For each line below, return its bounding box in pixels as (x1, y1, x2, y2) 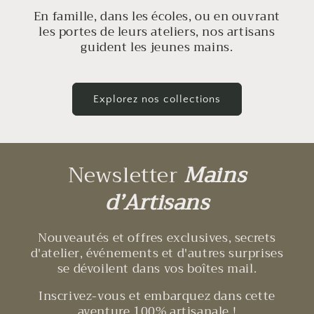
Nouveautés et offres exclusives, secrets (37, 228, 276, 249)
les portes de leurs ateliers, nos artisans (39, 22, 275, 43)
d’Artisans (104, 184, 210, 221)
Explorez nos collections (93, 93, 221, 105)
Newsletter (67, 157, 184, 194)
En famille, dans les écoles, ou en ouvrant (33, 6, 281, 27)
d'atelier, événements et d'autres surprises (30, 243, 284, 264)
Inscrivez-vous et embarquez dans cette (39, 286, 275, 307)
